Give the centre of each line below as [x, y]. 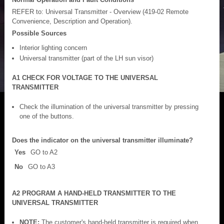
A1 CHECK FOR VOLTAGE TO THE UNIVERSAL [85, 77]
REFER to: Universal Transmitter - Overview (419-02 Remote [100, 11]
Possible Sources [39, 33]
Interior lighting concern [53, 47]
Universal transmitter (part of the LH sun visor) [86, 58]
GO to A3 [41, 166]
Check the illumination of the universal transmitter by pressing [109, 106]
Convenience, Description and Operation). [72, 21]
